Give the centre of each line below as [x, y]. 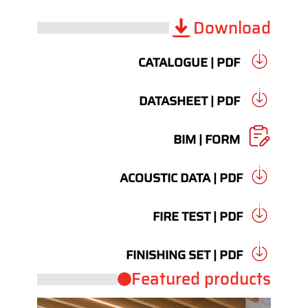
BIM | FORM [208, 140]
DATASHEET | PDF [191, 101]
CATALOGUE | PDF [190, 63]
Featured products [201, 279]
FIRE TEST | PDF [200, 217]
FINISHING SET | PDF [187, 255]
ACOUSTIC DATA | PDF [184, 178]
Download [232, 28]
